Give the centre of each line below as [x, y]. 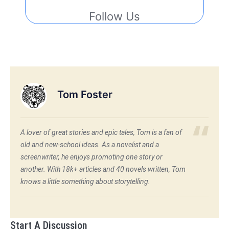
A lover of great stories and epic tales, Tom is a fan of [101, 132]
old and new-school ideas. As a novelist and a [90, 144]
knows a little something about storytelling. [85, 181]
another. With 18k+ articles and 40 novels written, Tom [103, 169]
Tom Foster [85, 95]
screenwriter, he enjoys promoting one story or [91, 157]
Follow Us [114, 16]
